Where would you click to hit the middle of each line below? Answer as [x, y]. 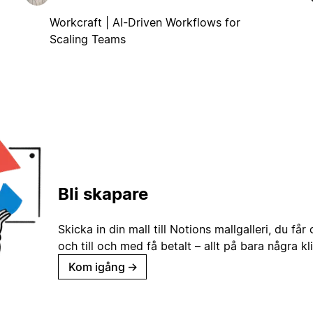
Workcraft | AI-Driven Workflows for [145, 22]
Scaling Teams [87, 39]
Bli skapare [103, 194]
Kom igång [97, 267]
